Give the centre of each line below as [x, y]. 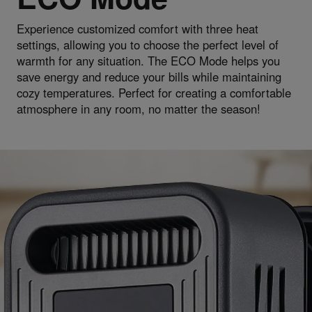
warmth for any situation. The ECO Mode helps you [148, 60]
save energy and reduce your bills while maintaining [149, 76]
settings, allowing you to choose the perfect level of [147, 44]
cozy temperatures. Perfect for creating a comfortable [154, 92]
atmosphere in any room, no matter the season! [138, 108]
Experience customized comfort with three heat [137, 28]
